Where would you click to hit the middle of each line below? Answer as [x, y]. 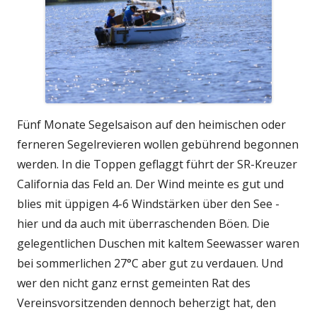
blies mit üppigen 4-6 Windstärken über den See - [148, 203]
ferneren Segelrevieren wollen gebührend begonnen [158, 144]
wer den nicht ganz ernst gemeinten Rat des [134, 283]
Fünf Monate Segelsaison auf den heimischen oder [151, 124]
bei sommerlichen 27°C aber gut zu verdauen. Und [150, 263]
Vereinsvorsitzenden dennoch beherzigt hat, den [146, 302]
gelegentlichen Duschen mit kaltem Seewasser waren [158, 243]
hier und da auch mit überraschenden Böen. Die [143, 223]
